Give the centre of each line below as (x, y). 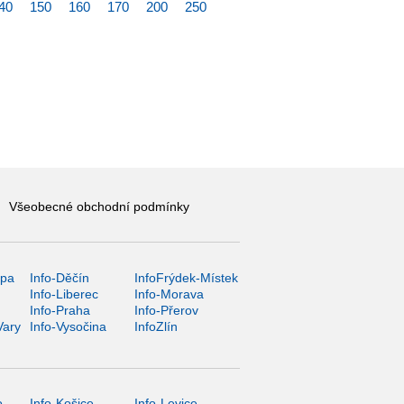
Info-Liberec (64, 294)
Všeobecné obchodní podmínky (99, 206)
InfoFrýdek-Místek (187, 277)
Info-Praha (60, 310)
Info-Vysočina (68, 326)
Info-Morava (170, 294)
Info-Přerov (167, 310)
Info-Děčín (59, 277)
